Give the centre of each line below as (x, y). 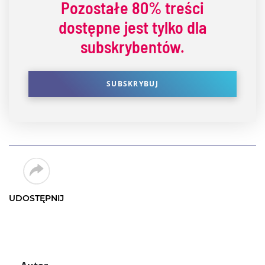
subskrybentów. (132, 46)
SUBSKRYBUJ (132, 84)
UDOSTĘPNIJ (36, 198)
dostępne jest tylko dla (132, 27)
